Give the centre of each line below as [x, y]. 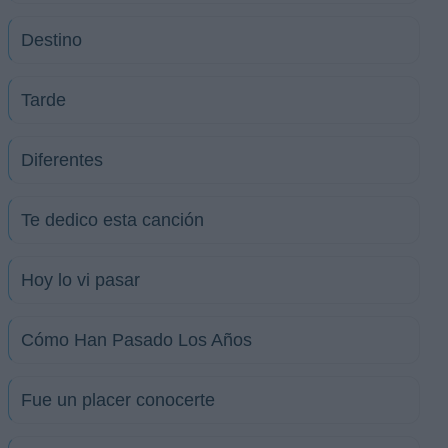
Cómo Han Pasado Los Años [136, 340]
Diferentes [62, 160]
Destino [51, 40]
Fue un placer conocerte [118, 400]
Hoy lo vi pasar [80, 280]
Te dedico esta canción [112, 220]
